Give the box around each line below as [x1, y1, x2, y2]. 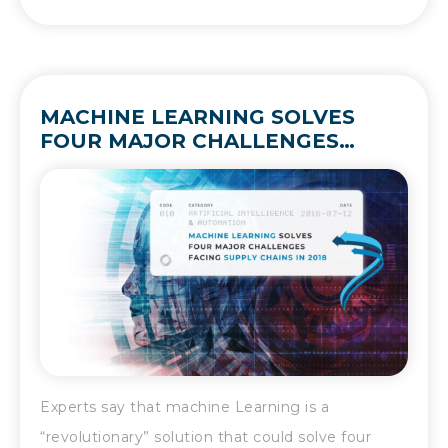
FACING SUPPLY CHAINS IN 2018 [40, 153, 389, 178]
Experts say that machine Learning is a [40, 398, 329, 417]
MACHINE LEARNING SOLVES [40, 105, 355, 130]
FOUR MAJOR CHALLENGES [40, 129, 339, 154]
